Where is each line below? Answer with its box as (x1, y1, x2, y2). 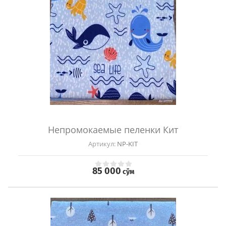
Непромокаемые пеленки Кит (48, 124, 178, 136)
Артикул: (88, 139, 116, 149)
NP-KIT (116, 139, 138, 149)
